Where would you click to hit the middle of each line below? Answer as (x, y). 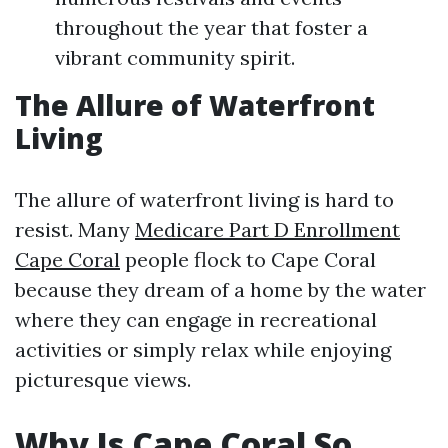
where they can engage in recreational (196, 319)
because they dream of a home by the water (220, 289)
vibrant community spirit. (175, 57)
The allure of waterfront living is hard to (204, 199)
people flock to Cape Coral (248, 259)
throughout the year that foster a (211, 27)
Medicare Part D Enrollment (267, 229)
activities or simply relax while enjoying (203, 349)
